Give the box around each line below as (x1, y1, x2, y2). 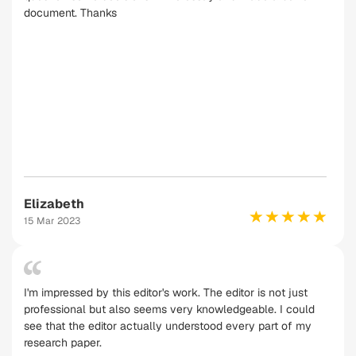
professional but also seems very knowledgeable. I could (24, 302, 315, 316)
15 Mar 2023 (24, 215, 80, 227)
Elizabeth (24, 195, 84, 212)
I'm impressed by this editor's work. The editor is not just (24, 285, 308, 300)
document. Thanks (24, 6, 117, 20)
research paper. (24, 335, 102, 350)
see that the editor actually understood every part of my (24, 319, 311, 333)
